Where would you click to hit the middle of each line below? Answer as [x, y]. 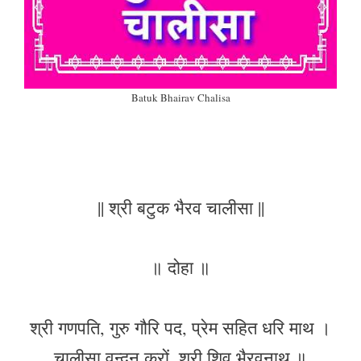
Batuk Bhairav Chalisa [180, 98]
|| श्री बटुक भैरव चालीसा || [180, 207]
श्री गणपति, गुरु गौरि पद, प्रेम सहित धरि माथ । [180, 327]
